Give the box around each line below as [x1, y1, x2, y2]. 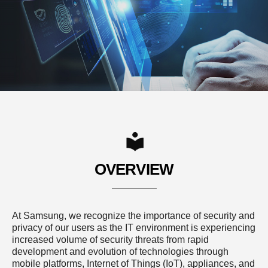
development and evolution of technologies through [12, 246, 229, 257]
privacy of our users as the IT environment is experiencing [12, 223, 255, 233]
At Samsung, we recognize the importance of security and [12, 211, 255, 221]
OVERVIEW [94, 160, 174, 178]
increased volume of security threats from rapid [12, 234, 209, 245]
